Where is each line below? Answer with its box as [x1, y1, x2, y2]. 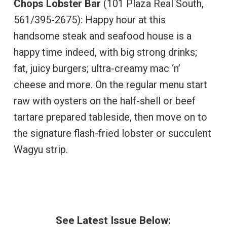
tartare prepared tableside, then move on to [13, 111, 207, 123]
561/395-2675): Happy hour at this [13, 14, 166, 26]
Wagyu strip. [13, 143, 68, 156]
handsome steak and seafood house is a [13, 30, 192, 42]
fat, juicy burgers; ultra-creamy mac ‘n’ [13, 62, 180, 74]
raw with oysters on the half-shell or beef [13, 95, 196, 107]
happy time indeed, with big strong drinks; [13, 46, 197, 58]
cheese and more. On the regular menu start [13, 79, 207, 91]
